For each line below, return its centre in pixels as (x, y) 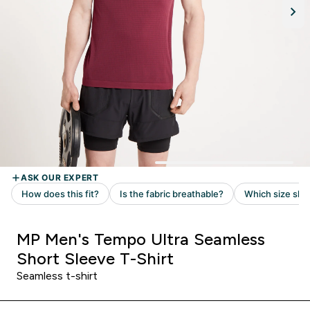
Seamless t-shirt (57, 276)
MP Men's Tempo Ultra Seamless (141, 239)
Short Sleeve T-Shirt (95, 258)
